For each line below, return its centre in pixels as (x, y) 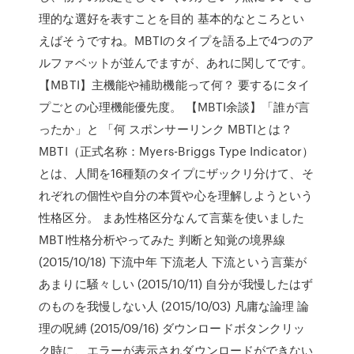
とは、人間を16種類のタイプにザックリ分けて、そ (176, 173)
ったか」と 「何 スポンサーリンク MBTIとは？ (166, 129)
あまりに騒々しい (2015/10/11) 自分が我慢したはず (176, 284)
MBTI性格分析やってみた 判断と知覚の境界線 (162, 239)
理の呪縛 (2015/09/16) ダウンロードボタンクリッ (172, 328)
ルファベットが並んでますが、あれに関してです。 (176, 62)
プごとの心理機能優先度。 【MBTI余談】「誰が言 (174, 107)
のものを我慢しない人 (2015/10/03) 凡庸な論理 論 (174, 306)
